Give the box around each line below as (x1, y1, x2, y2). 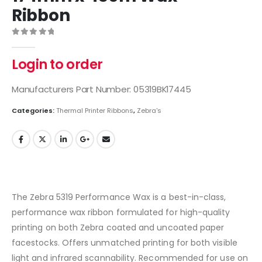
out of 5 (18, 37, 63, 46)
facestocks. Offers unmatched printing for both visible (12, 237, 237, 249)
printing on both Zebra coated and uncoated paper (12, 222, 225, 234)
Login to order (12, 55, 103, 74)
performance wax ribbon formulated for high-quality (12, 206, 230, 219)
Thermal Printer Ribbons (56, 105, 133, 115)
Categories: (12, 105, 56, 115)
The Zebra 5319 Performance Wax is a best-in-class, (12, 191, 226, 204)
